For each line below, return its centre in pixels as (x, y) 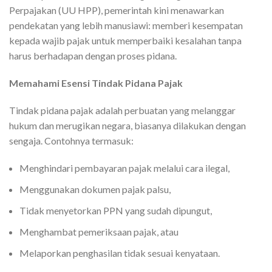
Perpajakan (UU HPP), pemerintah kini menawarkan (117, 10)
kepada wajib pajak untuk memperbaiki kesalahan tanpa (125, 40)
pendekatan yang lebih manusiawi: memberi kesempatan (126, 25)
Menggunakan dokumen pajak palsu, (95, 189)
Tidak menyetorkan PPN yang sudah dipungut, (116, 210)
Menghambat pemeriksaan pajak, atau (99, 232)
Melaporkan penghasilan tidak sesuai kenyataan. (120, 253)
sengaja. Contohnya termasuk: (71, 141)
